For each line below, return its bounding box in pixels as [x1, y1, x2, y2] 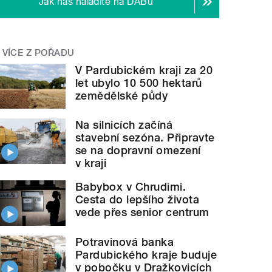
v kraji [75, 157, 107, 170]
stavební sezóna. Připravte [75, 131, 215, 144]
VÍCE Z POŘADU [2, 47, 75, 59]
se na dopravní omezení [75, 144, 201, 157]
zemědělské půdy [75, 89, 168, 102]
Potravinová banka [75, 236, 174, 249]
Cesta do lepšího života [75, 193, 200, 206]
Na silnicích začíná [75, 118, 173, 132]
